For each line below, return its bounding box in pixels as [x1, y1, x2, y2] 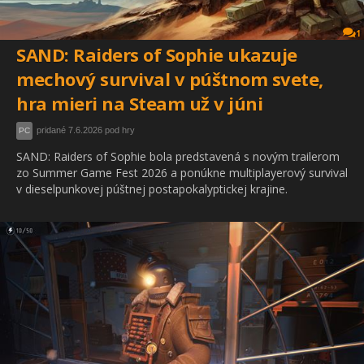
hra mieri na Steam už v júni [16, 91, 262, 116]
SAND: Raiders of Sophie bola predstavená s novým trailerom [16, 149, 340, 165]
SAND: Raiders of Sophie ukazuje [16, 42, 297, 67]
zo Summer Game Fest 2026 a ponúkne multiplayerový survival [16, 165, 348, 181]
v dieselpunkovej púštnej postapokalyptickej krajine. [16, 181, 288, 197]
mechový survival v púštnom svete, [16, 67, 323, 92]
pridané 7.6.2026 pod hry [37, 125, 135, 136]
